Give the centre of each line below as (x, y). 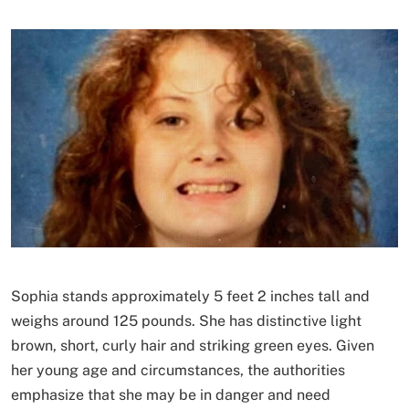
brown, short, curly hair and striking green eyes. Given (193, 345)
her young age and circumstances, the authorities (178, 370)
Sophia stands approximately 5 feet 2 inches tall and (190, 296)
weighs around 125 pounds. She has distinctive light (186, 320)
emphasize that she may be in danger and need (171, 394)
